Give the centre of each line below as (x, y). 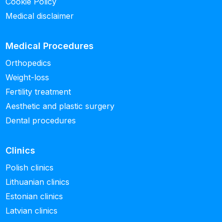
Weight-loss (28, 78)
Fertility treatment (38, 92)
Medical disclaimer (40, 16)
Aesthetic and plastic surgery (60, 106)
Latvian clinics (32, 211)
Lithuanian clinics (38, 182)
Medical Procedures (50, 46)
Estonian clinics (34, 196)
